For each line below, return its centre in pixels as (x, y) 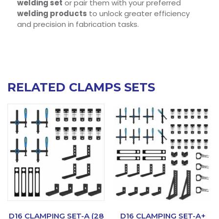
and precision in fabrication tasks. (78, 24)
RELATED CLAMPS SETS (81, 88)
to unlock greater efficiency (138, 14)
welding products (52, 14)
